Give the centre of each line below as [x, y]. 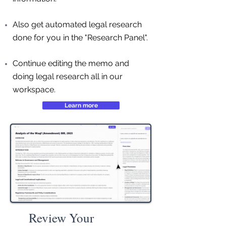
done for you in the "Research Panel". [80, 38]
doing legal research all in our [68, 76]
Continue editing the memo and [71, 63]
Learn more [81, 105]
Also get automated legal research [77, 24]
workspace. [34, 90]
